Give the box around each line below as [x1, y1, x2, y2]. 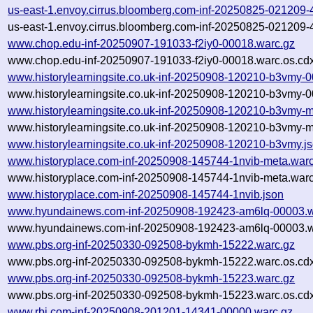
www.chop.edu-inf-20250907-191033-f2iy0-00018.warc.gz [8, 37, 296, 50]
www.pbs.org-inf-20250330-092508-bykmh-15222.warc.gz [8, 238, 296, 251]
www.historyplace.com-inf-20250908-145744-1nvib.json [8, 188, 284, 201]
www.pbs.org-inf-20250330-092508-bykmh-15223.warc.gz [8, 272, 296, 284]
